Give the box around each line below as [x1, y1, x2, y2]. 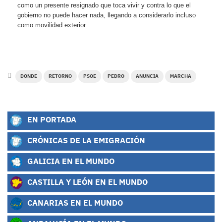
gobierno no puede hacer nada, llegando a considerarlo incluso [17, 11, 196, 19]
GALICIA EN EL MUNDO [25, 156, 114, 166]
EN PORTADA [25, 114, 76, 125]
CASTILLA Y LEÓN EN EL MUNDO [25, 176, 148, 187]
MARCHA [170, 73, 191, 79]
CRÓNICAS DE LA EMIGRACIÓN [25, 135, 145, 146]
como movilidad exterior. [17, 21, 87, 29]
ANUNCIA [136, 73, 159, 79]
